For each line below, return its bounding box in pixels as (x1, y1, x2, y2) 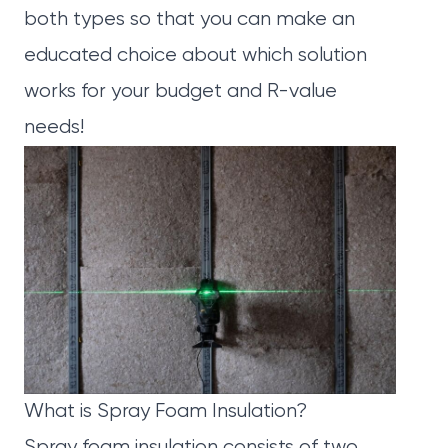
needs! (24, 117, 84, 138)
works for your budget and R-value (24, 81, 337, 102)
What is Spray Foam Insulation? (24, 401, 307, 423)
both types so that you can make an (24, 9, 355, 30)
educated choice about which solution (24, 45, 367, 66)
